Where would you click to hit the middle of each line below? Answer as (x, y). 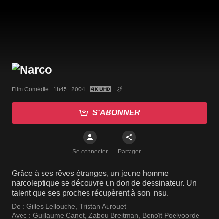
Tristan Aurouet (103, 207)
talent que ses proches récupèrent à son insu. (90, 193)
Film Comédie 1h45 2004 (48, 89)
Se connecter (90, 152)
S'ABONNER (116, 113)
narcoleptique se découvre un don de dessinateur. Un (104, 183)
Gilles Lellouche (51, 207)
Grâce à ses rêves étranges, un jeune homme (90, 174)
